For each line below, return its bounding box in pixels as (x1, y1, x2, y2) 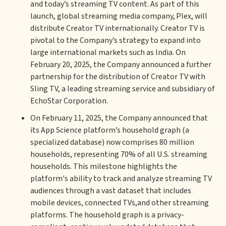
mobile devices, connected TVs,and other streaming (30, 197, 209, 208)
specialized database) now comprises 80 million (30, 137, 194, 148)
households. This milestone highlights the (30, 161, 177, 172)
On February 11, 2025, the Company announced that (30, 112, 208, 124)
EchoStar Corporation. (30, 95, 108, 106)
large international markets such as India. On (30, 47, 186, 58)
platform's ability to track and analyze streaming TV (30, 173, 212, 184)
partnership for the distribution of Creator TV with (30, 71, 205, 82)
